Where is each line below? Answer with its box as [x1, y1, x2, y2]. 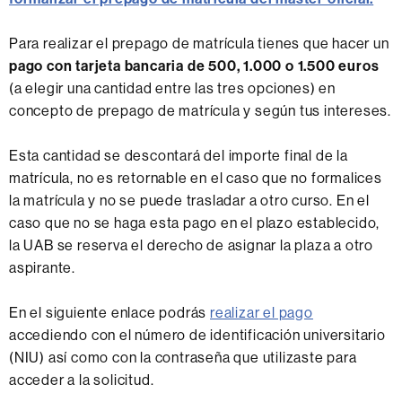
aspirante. [9, 258, 75, 276]
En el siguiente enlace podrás [9, 302, 211, 321]
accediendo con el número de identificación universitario [9, 325, 386, 344]
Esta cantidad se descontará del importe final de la [9, 145, 348, 164]
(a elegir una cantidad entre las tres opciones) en [9, 78, 336, 97]
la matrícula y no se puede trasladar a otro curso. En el [9, 190, 370, 209]
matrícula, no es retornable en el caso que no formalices [9, 168, 382, 187]
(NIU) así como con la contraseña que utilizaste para [9, 347, 357, 366]
